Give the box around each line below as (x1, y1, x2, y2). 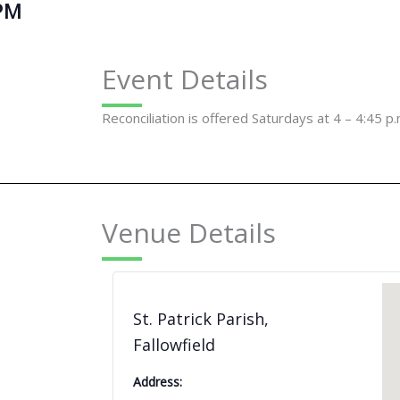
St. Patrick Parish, (133, 307, 269, 329)
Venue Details (102, 214, 276, 252)
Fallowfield (133, 333, 215, 355)
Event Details (102, 61, 268, 97)
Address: (133, 372, 182, 390)
